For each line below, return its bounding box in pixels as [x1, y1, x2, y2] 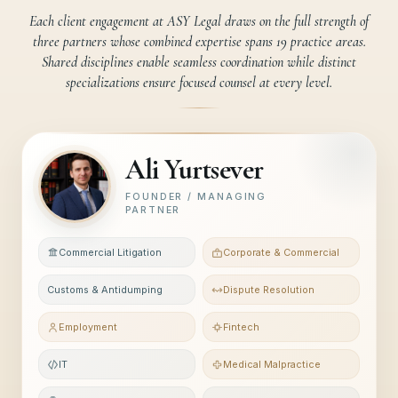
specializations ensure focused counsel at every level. [66, 73, 332, 92]
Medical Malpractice [223, 358, 321, 370]
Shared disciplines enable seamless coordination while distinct [42, 52, 356, 71]
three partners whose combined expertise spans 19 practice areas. [32, 32, 366, 51]
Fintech [223, 321, 259, 333]
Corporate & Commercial [223, 246, 339, 259]
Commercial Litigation [59, 246, 162, 259]
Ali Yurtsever [125, 153, 264, 187]
